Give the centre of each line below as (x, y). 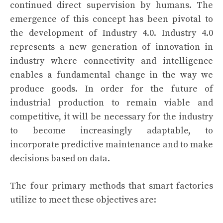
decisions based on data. (60, 159)
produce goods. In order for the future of (111, 89)
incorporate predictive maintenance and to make (111, 145)
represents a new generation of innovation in (111, 47)
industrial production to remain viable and (111, 103)
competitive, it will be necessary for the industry (111, 117)
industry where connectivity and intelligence (111, 61)
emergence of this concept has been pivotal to (111, 19)
